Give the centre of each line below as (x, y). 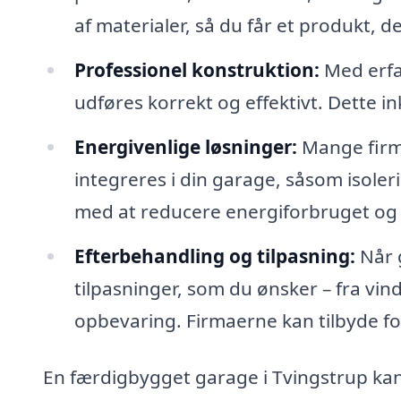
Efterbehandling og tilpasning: (214, 256)
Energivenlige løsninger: (185, 146)
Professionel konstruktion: (196, 69)
